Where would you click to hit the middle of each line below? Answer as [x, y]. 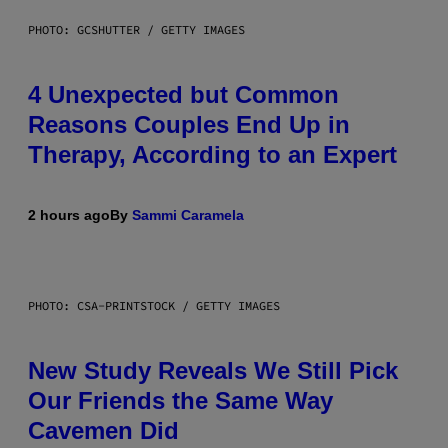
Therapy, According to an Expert [212, 154]
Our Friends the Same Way [180, 400]
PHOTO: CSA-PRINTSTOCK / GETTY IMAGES [154, 305]
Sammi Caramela [188, 214]
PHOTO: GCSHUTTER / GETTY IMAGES [136, 29]
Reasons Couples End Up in [189, 124]
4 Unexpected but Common [183, 94]
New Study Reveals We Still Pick [213, 370]
